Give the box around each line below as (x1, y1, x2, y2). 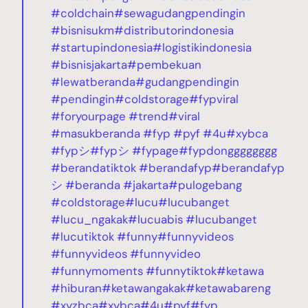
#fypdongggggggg (179, 142, 278, 158)
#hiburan (51, 280, 102, 296)
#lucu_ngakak (51, 211, 129, 227)
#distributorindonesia (114, 22, 234, 38)
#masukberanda (51, 125, 141, 141)
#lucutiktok (51, 228, 115, 244)
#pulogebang (168, 177, 243, 192)
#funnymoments (51, 263, 144, 278)
